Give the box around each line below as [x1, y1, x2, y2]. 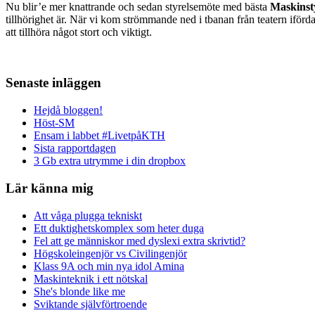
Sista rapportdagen [34, 142, 116, 155]
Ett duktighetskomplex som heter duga [34, 221, 204, 234]
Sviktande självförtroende [34, 297, 147, 310]
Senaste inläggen [6, 75, 101, 91]
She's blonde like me [34, 285, 125, 297]
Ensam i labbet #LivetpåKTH [34, 129, 165, 142]
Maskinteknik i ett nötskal [34, 272, 148, 285]
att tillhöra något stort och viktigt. [6, 25, 152, 38]
